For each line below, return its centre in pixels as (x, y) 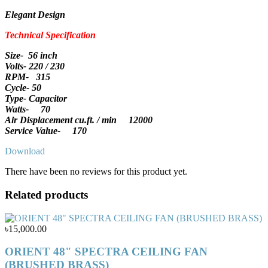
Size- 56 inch (31, 56)
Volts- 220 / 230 (35, 66)
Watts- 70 (28, 109)
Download (25, 151)
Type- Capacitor (36, 99)
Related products (46, 195)
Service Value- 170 (46, 131)
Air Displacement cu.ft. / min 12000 (79, 120)
